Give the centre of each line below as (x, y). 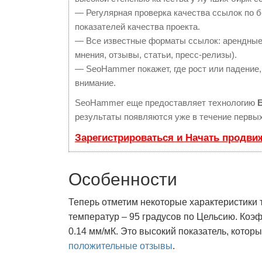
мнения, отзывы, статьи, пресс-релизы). (156, 55)
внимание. (95, 83)
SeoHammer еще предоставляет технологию (166, 103)
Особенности (123, 179)
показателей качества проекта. (137, 27)
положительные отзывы (120, 246)
